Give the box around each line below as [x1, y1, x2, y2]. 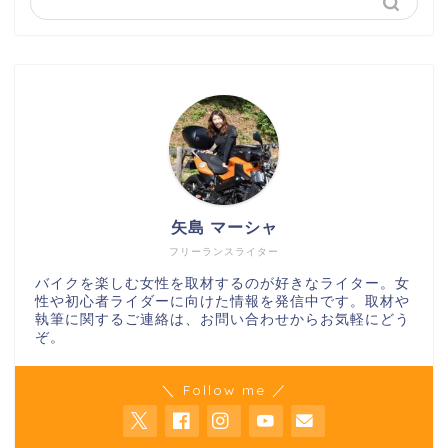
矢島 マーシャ [170, 219, 278, 237]
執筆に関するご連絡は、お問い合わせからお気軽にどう [35, 312, 410, 328]
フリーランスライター [169, 246, 279, 258]
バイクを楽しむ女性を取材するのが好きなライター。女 [35, 276, 410, 292]
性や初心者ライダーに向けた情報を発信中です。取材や [35, 294, 410, 310]
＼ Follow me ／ [160, 381, 288, 399]
